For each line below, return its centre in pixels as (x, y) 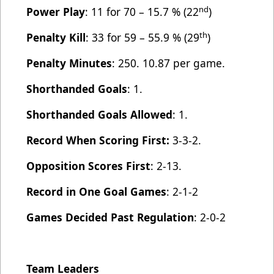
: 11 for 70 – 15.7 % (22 (142, 12)
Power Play (56, 12)
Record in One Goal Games (96, 192)
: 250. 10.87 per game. (168, 63)
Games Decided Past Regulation (110, 217)
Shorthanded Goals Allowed (99, 115)
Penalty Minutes (69, 63)
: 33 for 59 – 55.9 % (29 (143, 38)
